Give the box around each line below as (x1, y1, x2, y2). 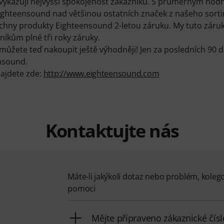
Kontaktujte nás (45, 118, 179, 143)
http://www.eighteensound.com (43, 68, 159, 79)
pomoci (67, 183, 95, 194)
